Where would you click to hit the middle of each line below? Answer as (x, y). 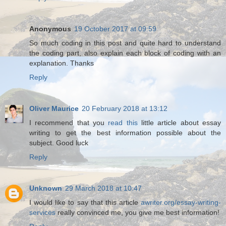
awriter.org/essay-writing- (181, 203)
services (42, 213)
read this (123, 123)
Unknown (46, 188)
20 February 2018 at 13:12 (125, 109)
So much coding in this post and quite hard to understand (125, 43)
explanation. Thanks (62, 63)
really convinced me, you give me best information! (137, 213)
